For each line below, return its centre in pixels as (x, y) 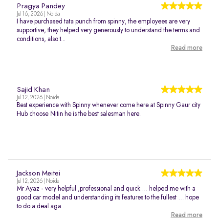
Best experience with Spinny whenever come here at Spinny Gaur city (109, 105)
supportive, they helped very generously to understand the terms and (108, 30)
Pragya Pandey (41, 6)
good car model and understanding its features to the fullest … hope (108, 197)
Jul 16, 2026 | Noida (38, 14)
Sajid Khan (33, 90)
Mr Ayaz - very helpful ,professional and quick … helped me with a (106, 189)
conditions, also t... (41, 39)
